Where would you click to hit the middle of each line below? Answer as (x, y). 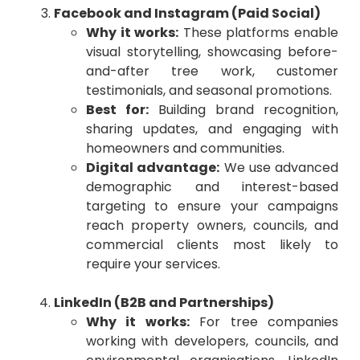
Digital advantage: (153, 168)
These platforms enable (259, 33)
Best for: (117, 110)
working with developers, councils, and (212, 342)
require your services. (153, 264)
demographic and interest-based (212, 187)
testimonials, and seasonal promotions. (209, 91)
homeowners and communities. (185, 149)
